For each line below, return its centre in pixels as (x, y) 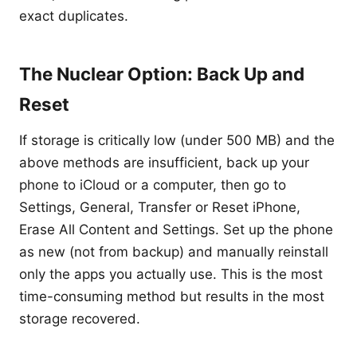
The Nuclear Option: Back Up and (162, 74)
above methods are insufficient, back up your (164, 163)
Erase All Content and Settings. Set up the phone (176, 229)
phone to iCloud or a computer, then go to (153, 185)
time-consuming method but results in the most (172, 296)
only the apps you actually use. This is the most (171, 274)
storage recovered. (80, 319)
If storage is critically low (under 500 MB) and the (177, 140)
